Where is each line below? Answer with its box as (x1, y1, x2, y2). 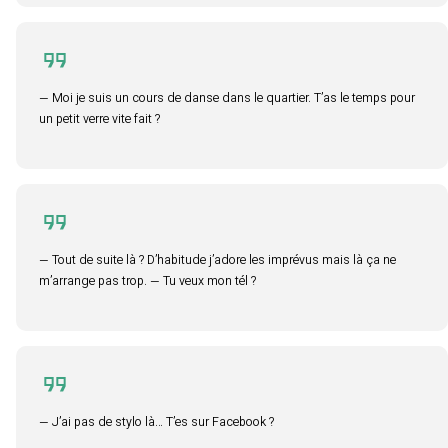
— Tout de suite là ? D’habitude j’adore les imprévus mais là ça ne (39, 251, 396, 271)
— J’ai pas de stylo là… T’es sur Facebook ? (39, 413, 274, 433)
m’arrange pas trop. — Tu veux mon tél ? (39, 272, 256, 292)
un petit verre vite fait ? (39, 110, 160, 130)
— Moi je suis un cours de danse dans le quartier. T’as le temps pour (39, 89, 415, 109)
